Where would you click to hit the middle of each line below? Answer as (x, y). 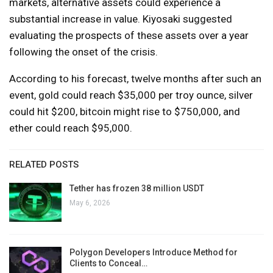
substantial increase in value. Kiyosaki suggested (121, 19)
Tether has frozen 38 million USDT (137, 189)
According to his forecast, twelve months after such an (135, 79)
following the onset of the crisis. (83, 52)
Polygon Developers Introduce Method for (154, 252)
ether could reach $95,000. (71, 128)
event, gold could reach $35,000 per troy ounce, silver (131, 95)
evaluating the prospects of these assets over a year (129, 36)
